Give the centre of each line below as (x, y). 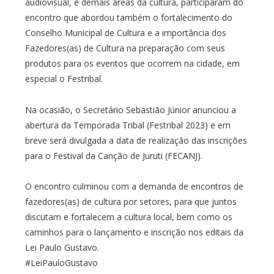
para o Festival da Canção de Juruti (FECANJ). (113, 155)
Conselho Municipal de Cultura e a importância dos (125, 32)
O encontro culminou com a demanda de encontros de (134, 187)
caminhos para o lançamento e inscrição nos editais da (134, 232)
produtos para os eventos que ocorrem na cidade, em (132, 63)
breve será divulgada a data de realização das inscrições (136, 140)
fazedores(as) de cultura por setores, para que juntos (131, 202)
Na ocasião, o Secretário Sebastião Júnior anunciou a (130, 109)
